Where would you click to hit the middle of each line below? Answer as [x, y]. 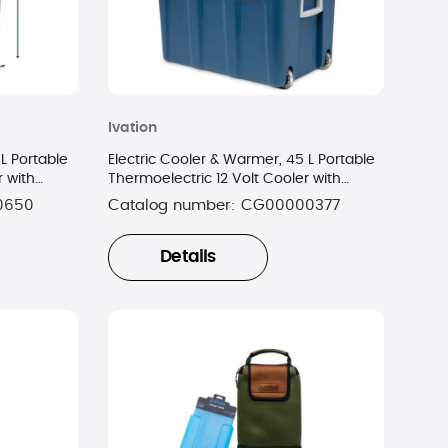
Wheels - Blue [156, 197]
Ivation [132, 127]
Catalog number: [174, 205]
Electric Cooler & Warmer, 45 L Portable [241, 159]
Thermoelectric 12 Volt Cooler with [224, 178]
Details [188, 257]
